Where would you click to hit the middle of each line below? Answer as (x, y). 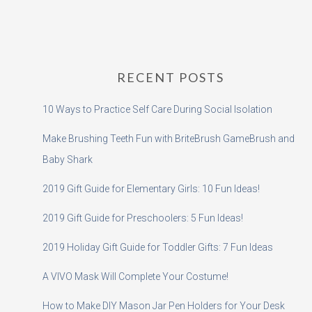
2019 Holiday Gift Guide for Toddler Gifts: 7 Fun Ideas (157, 248)
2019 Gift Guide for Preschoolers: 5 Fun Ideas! (142, 218)
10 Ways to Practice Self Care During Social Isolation (157, 110)
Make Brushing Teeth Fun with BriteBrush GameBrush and (168, 139)
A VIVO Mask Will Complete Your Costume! (135, 277)
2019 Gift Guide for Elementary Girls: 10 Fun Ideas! (151, 189)
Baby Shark (67, 160)
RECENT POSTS (171, 78)
